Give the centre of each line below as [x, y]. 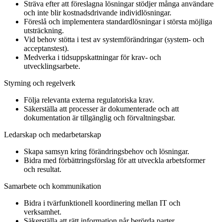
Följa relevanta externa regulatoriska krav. [89, 100]
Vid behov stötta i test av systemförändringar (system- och [114, 40]
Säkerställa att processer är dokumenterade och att [101, 109]
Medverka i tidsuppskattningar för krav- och [92, 57]
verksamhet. [43, 212]
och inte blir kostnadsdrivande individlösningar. [98, 13]
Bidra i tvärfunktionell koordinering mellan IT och [102, 203]
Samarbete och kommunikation [53, 186]
